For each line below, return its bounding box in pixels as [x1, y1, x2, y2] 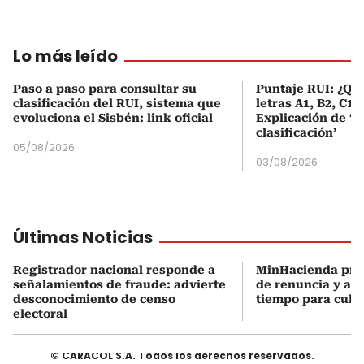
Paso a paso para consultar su [13, 81, 197, 95]
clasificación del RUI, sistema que [13, 96, 221, 110]
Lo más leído [13, 44, 118, 67]
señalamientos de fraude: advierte [13, 277, 226, 291]
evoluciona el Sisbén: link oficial [13, 110, 213, 124]
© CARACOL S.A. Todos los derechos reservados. [50, 348, 314, 362]
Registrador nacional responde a [13, 262, 215, 276]
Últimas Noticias [13, 225, 153, 249]
